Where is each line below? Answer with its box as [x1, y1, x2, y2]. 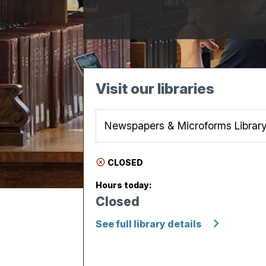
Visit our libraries [95, 80, 214, 98]
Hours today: [95, 179, 152, 190]
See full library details [95, 218, 201, 230]
